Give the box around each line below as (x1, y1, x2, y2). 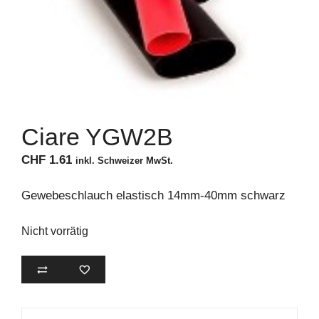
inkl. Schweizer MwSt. (75, 155, 173, 166)
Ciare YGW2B (21, 122, 173, 150)
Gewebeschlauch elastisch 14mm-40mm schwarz (21, 189, 286, 203)
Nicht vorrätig (21, 224, 88, 237)
